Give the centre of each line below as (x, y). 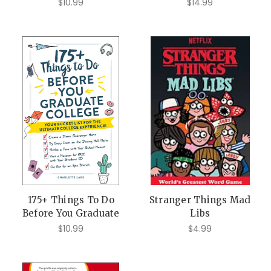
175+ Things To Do (71, 200)
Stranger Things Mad (200, 200)
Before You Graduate (71, 214)
